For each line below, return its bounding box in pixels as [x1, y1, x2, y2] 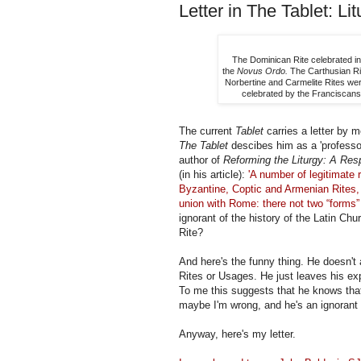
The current [179, 125, 235, 138]
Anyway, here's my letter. [179, 328, 296, 341]
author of [179, 154, 223, 167]
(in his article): [179, 168, 245, 181]
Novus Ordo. [237, 66, 288, 77]
